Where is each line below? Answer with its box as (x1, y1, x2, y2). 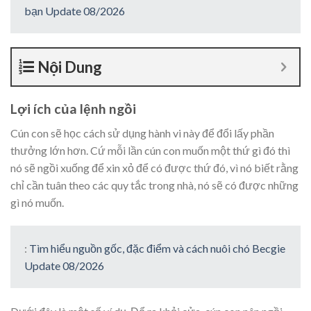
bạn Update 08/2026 (24, 3, 125, 17)
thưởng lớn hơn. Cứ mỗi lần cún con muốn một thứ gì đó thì (10, 143, 290, 157)
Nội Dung (37, 58, 102, 77)
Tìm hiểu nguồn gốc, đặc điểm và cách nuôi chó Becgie (29, 241, 285, 255)
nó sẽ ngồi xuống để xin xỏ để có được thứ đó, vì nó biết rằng (10, 160, 299, 174)
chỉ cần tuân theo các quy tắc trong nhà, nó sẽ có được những (10, 178, 299, 192)
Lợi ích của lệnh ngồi (10, 101, 136, 117)
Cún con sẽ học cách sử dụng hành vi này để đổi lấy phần (10, 126, 274, 140)
